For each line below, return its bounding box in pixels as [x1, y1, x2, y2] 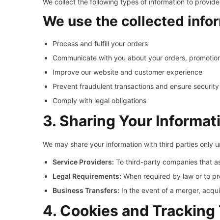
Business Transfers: [53, 186, 119, 194]
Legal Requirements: [53, 172, 121, 180]
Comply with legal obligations [53, 96, 146, 105]
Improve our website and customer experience [53, 68, 202, 76]
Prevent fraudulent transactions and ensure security [53, 82, 219, 90]
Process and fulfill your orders [53, 39, 148, 48]
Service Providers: [53, 158, 114, 166]
